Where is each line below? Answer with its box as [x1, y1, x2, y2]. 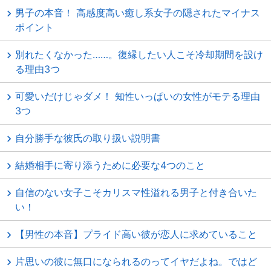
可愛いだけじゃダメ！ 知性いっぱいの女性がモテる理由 [15, 90, 260, 102]
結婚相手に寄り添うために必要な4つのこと [15, 159, 205, 171]
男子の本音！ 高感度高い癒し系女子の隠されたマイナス [15, 7, 260, 19]
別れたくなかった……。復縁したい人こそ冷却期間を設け [15, 48, 263, 60]
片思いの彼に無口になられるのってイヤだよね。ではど [15, 255, 257, 267]
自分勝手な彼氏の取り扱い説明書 [15, 132, 160, 144]
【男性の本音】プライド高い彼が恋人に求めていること [15, 228, 257, 240]
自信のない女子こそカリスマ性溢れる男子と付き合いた [15, 186, 257, 198]
